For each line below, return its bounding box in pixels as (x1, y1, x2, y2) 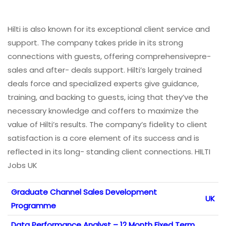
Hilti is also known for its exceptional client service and (8, 23, 210, 34)
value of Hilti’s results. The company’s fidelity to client (8, 119, 207, 130)
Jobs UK (8, 159, 37, 171)
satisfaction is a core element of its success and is (8, 132, 199, 143)
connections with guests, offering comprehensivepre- (8, 50, 211, 62)
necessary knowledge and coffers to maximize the (8, 105, 199, 116)
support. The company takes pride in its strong (8, 37, 183, 48)
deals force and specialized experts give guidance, (8, 78, 199, 89)
